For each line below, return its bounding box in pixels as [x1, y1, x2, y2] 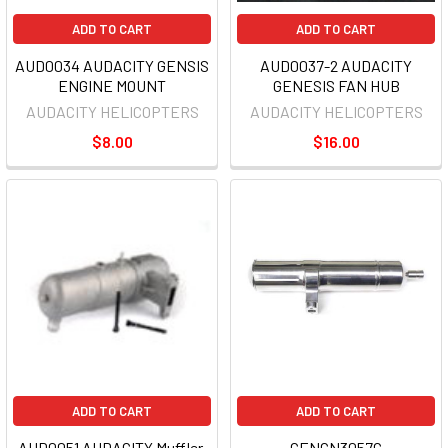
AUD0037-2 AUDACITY [260, 56, 412, 76]
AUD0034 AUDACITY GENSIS [15, 56, 209, 76]
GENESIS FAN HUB [272, 76, 400, 96]
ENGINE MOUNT [58, 76, 166, 96]
